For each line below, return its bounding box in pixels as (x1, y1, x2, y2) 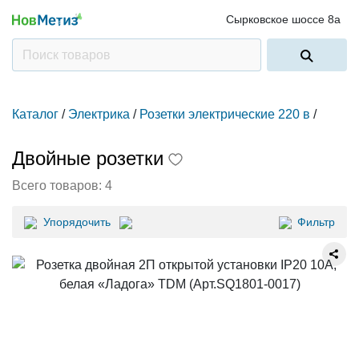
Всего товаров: (12, 179, 105, 192)
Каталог (12, 107, 58, 121)
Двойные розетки (12, 147, 163, 169)
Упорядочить (43, 216, 111, 228)
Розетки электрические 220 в (139, 107, 310, 121)
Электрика (68, 107, 130, 121)
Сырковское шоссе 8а (226, 13, 341, 26)
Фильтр (297, 216, 335, 228)
